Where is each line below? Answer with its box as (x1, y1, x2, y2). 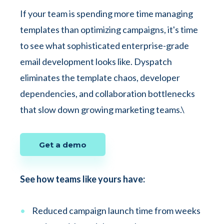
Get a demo (39, 140, 86, 149)
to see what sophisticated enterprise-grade (20, 40, 189, 51)
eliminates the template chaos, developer (20, 72, 180, 83)
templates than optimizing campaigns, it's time (20, 24, 198, 35)
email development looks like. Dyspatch (20, 56, 172, 67)
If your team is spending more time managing (20, 8, 193, 19)
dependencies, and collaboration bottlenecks (20, 88, 195, 99)
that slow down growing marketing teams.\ (20, 104, 184, 115)
